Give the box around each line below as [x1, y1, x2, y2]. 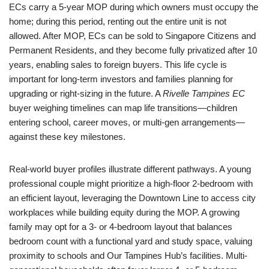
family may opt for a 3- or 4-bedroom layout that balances [9, 222, 232, 232]
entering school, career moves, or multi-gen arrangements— [9, 117, 245, 127]
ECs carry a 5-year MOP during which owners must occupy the [9, 2, 258, 12]
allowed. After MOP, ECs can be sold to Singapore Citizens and [9, 31, 256, 41]
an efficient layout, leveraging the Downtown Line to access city [9, 193, 256, 203]
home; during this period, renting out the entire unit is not [9, 16, 226, 26]
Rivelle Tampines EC [163, 88, 245, 98]
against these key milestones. [9, 131, 125, 142]
